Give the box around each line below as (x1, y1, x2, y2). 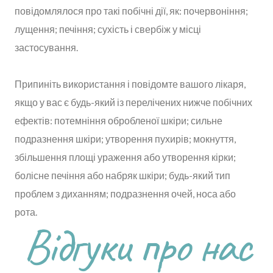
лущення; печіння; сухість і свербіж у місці (15, 23, 201, 35)
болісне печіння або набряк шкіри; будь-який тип (15, 169, 230, 181)
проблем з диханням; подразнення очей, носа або (15, 187, 236, 199)
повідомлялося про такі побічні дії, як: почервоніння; (15, 4, 248, 16)
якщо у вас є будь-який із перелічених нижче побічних (15, 96, 252, 108)
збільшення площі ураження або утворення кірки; (15, 151, 236, 163)
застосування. (15, 41, 78, 53)
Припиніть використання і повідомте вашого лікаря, (15, 77, 246, 90)
